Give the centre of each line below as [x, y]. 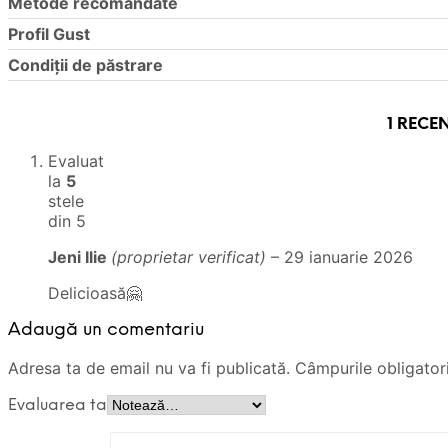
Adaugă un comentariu [106, 330]
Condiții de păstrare [85, 65]
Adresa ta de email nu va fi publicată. [149, 367]
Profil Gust [49, 34]
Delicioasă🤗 [95, 292]
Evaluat [76, 160]
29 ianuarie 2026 [348, 256]
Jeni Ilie [79, 256]
